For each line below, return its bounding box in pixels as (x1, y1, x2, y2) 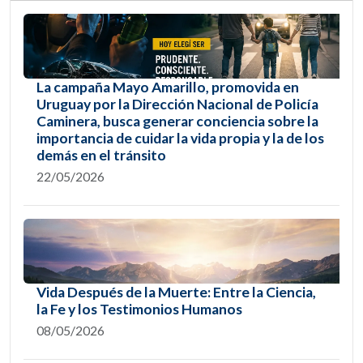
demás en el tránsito (36, 147, 166, 164)
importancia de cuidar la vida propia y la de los (36, 130, 324, 147)
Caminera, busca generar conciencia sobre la (36, 113, 318, 130)
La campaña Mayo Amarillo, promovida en (36, 79, 299, 96)
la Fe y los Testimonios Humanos (36, 301, 242, 318)
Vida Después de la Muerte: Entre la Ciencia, (36, 284, 316, 301)
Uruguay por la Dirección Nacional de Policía (36, 96, 318, 113)
